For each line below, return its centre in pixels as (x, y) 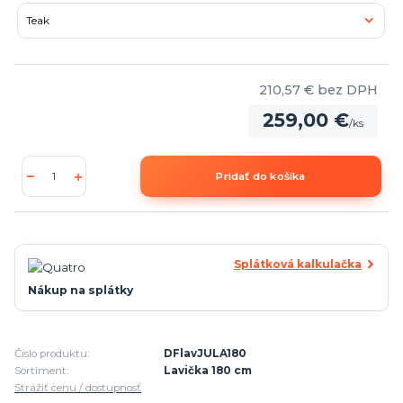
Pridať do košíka (261, 176)
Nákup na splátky (80, 290)
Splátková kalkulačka (297, 264)
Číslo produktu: (52, 353)
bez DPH (347, 90)
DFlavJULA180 (206, 353)
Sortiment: (41, 370)
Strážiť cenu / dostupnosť (78, 387)
